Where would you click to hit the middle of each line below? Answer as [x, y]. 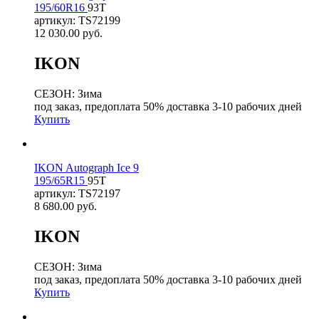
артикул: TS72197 [77, 193]
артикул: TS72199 [77, 20]
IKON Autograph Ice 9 [87, 167]
